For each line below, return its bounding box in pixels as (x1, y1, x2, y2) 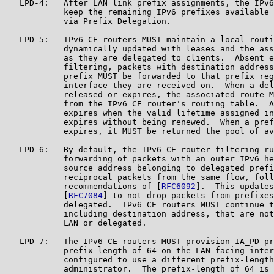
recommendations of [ (5, 181, 161, 191)
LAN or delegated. (5, 218, 147, 228)
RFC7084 (68, 190, 103, 200)
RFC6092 (161, 181, 196, 191)
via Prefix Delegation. (5, 16, 171, 26)
